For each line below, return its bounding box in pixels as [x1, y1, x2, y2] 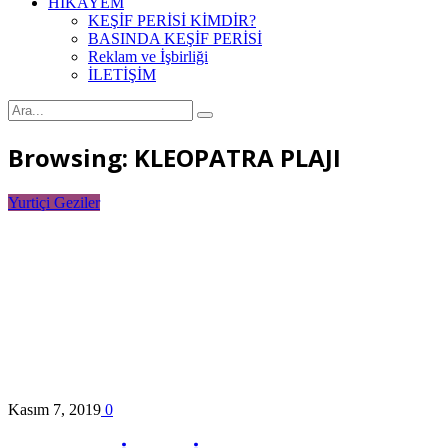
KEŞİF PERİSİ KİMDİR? [88, 12, 256, 29]
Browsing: [8, 140, 134, 174]
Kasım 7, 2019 [8, 400, 101, 418]
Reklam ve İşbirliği [88, 48, 208, 65]
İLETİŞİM [88, 66, 156, 83]
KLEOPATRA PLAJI [134, 140, 341, 174]
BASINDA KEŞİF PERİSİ [88, 30, 262, 47]
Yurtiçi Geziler [8, 193, 100, 211]
